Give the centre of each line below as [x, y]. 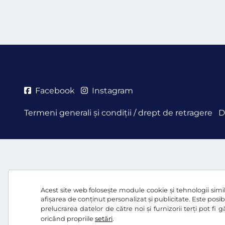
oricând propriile [68, 219]
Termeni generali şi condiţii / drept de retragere [118, 113]
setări [104, 219]
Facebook [55, 91]
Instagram [113, 91]
